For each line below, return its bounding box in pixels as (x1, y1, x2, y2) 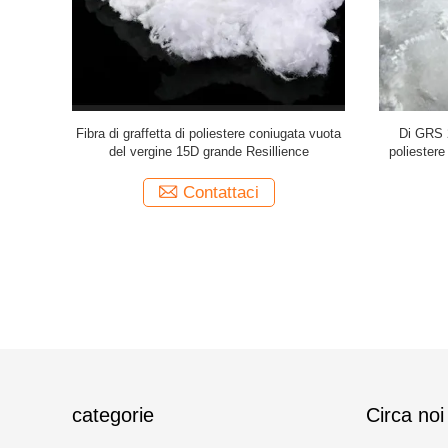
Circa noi (366, 404, 444, 426)
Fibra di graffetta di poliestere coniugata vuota (76, 126, 341, 141)
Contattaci (182, 183, 259, 202)
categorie (72, 404, 154, 426)
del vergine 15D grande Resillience (108, 144, 309, 159)
